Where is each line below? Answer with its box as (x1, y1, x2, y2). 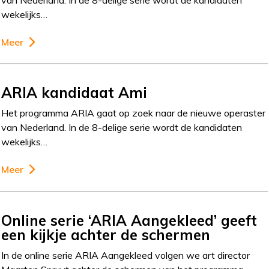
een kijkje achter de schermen (1, 226, 211, 244)
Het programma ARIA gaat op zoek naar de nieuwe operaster (1, 107, 266, 119)
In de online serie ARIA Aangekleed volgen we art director (1, 249, 250, 262)
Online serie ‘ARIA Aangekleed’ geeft (1, 211, 258, 230)
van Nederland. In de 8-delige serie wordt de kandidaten (1, 121, 243, 134)
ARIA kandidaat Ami (1, 83, 148, 102)
